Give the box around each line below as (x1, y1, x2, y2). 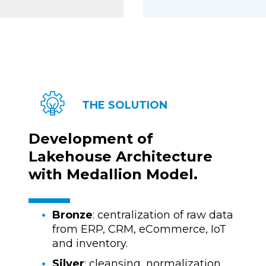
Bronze (52, 208, 93, 222)
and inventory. (52, 237, 128, 251)
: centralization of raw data (92, 208, 233, 222)
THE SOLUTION (82, 98, 168, 112)
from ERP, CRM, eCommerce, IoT (52, 223, 226, 236)
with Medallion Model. (28, 165, 198, 183)
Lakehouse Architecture (28, 147, 213, 165)
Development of (28, 129, 153, 147)
